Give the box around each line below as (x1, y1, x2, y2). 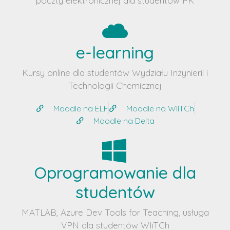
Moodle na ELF (53, 103, 108, 113)
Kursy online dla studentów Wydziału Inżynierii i (22, 67, 208, 78)
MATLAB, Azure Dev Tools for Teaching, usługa (21, 206, 209, 218)
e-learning (76, 42, 154, 63)
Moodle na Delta (93, 115, 155, 126)
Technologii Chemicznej (68, 80, 162, 91)
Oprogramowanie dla (34, 162, 196, 183)
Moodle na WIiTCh (126, 103, 194, 113)
